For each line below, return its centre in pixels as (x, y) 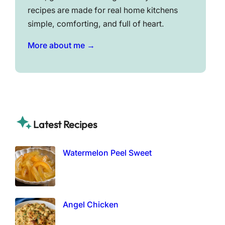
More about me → (61, 45)
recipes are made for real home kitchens (102, 11)
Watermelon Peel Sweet (107, 153)
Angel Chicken (91, 205)
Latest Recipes (65, 125)
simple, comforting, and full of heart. (96, 24)
